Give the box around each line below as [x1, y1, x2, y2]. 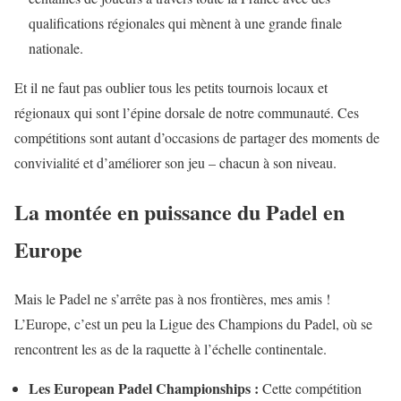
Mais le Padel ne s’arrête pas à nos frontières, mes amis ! [14, 288, 330, 308]
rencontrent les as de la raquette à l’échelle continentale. [14, 338, 327, 358]
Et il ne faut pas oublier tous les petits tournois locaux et [14, 77, 328, 97]
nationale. [29, 38, 83, 57]
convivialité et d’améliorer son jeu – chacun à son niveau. [14, 152, 337, 172]
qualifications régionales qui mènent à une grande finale [29, 13, 342, 32]
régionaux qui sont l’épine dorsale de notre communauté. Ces [14, 102, 359, 122]
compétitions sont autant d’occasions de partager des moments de [14, 127, 380, 147]
